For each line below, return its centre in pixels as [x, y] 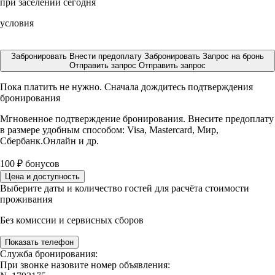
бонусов [41, 164]
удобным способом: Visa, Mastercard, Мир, [130, 130]
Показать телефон [39, 242]
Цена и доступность [42, 176]
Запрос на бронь [233, 56]
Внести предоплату [107, 56]
